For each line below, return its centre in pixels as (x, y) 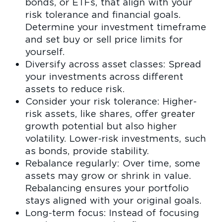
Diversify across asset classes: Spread (113, 64)
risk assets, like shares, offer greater (110, 114)
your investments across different (104, 77)
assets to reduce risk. (75, 89)
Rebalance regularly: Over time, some (112, 163)
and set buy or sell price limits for (104, 39)
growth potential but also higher (101, 126)
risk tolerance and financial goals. (103, 15)
